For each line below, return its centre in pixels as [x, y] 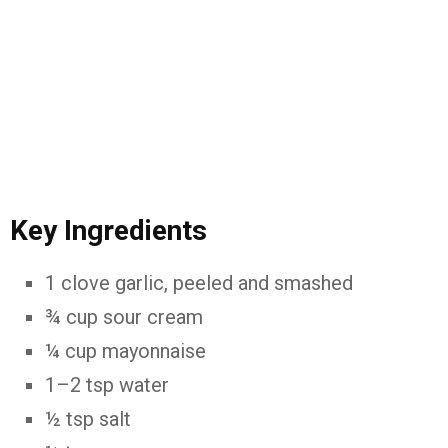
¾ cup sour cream [124, 317]
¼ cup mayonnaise [125, 351]
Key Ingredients [108, 230]
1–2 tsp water [107, 385]
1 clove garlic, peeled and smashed [199, 283]
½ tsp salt [88, 419]
